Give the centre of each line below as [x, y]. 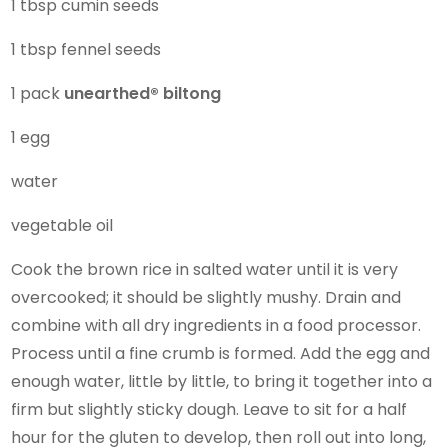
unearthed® [112, 93]
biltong [192, 93]
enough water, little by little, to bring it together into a [222, 381]
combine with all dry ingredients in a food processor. [216, 325]
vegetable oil [62, 225]
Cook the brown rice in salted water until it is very [205, 269]
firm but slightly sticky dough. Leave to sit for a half [209, 409]
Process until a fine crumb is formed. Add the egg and [221, 353]
